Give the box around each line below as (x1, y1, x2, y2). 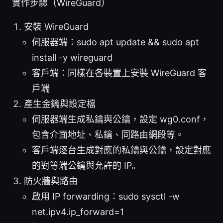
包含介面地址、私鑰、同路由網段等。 (32, 129, 184, 140)
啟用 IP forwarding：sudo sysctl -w (32, 191, 180, 202)
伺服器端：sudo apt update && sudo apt (32, 36, 199, 47)
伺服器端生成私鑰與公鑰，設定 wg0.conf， (32, 113, 209, 124)
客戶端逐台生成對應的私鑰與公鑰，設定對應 (32, 144, 211, 155)
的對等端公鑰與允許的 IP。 (32, 160, 141, 171)
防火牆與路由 (24, 175, 78, 186)
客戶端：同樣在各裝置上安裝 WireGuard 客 (32, 67, 207, 78)
